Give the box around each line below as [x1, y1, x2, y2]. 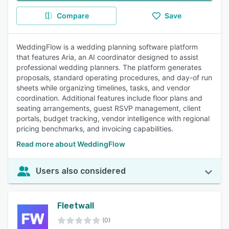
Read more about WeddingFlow [16, 140, 125, 148]
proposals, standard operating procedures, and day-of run [16, 73, 212, 82]
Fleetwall [57, 201, 95, 211]
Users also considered [36, 166, 126, 176]
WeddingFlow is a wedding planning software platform [16, 42, 198, 51]
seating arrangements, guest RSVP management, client [16, 104, 201, 112]
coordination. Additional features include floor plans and [16, 94, 202, 102]
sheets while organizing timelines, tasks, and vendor [16, 83, 190, 92]
